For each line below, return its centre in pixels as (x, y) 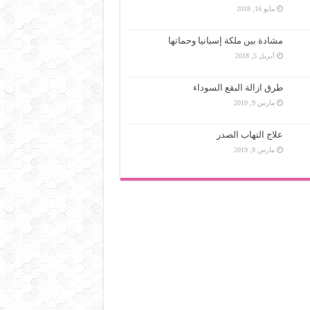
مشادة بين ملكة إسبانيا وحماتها (225, 41)
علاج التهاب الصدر (249, 135)
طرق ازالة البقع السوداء (238, 88)
